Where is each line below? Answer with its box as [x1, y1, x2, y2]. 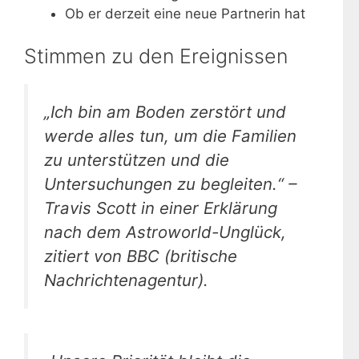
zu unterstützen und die [44, 150, 229, 171]
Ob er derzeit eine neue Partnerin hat [65, 5, 305, 22]
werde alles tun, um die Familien [44, 126, 296, 147]
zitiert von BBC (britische [44, 246, 237, 267]
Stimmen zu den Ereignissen [24, 44, 288, 69]
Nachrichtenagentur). [44, 270, 208, 291]
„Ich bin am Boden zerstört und [44, 102, 286, 123]
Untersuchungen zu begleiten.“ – [44, 174, 296, 195]
